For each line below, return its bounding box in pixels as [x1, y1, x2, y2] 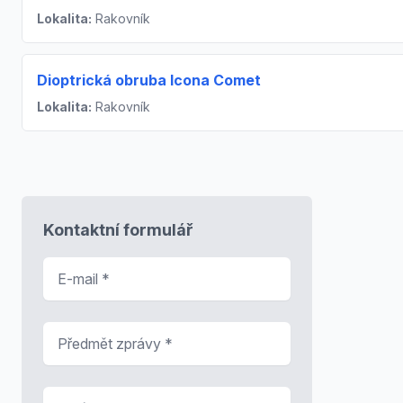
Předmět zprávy [42, 323, 149, 342]
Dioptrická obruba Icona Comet [37, 71, 261, 90]
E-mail [42, 258, 86, 277]
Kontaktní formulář [43, 220, 193, 240]
